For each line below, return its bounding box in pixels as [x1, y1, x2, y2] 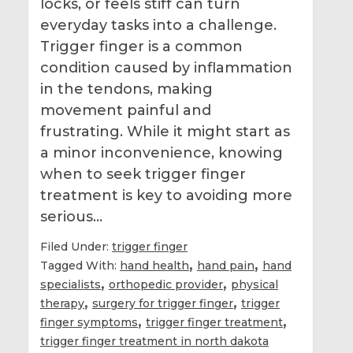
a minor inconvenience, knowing [40, 143, 283, 162]
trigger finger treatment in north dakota [40, 333, 269, 348]
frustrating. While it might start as [40, 122, 290, 140]
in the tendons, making [40, 80, 213, 98]
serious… [40, 207, 106, 225]
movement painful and [40, 101, 211, 119]
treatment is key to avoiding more [40, 186, 292, 204]
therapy [40, 295, 84, 310]
